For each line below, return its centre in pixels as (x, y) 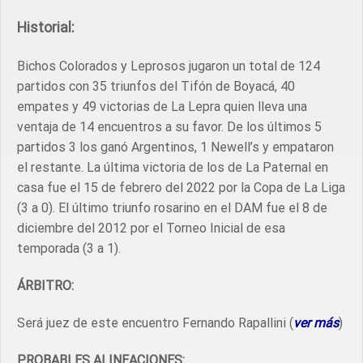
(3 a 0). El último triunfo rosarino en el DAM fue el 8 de (172, 208)
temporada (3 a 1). (69, 249)
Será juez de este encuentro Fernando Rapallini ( (155, 322)
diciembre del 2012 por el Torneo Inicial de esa (151, 228)
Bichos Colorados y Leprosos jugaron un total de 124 (169, 66)
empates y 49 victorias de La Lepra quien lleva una (162, 107)
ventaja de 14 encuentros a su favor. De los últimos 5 (169, 127)
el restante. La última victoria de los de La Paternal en (173, 168)
